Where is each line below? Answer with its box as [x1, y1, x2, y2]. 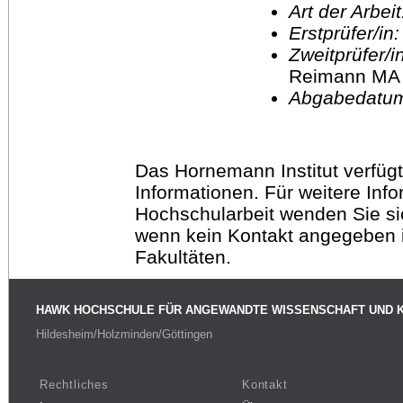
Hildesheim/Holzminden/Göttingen [36, 327, 212, 342]
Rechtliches [40, 377, 109, 391]
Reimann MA [289, 65, 400, 86]
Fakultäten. [135, 246, 231, 267]
